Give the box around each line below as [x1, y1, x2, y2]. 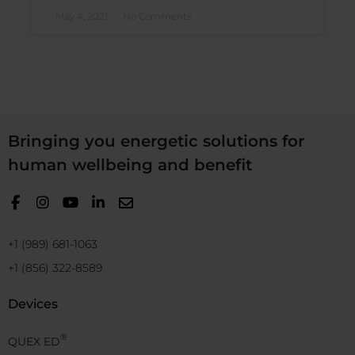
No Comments [120, 10, 192, 23]
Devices [8, 296, 58, 312]
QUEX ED [8, 334, 60, 349]
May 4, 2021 [55, 10, 110, 23]
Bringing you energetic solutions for [8, 132, 304, 151]
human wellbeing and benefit [8, 155, 252, 175]
